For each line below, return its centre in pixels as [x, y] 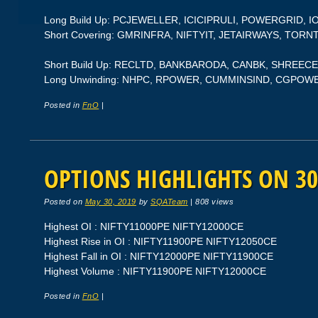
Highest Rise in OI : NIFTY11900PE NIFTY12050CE [161, 241]
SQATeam [169, 201]
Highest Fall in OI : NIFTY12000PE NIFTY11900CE [159, 256]
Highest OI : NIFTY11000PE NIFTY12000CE [144, 226]
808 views [215, 201]
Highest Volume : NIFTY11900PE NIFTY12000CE [155, 271]
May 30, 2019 [110, 201]
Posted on [65, 201]
